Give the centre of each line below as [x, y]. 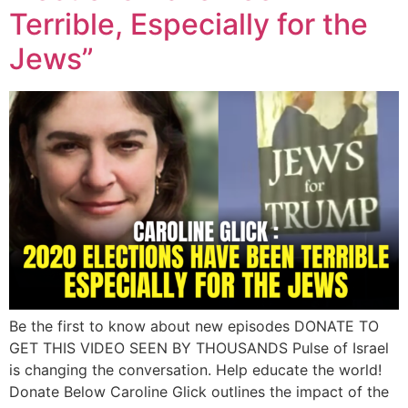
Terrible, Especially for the [189, 24]
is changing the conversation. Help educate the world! [195, 370]
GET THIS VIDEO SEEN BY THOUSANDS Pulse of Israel [199, 348]
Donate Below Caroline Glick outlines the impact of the [199, 392]
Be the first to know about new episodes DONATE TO [194, 326]
